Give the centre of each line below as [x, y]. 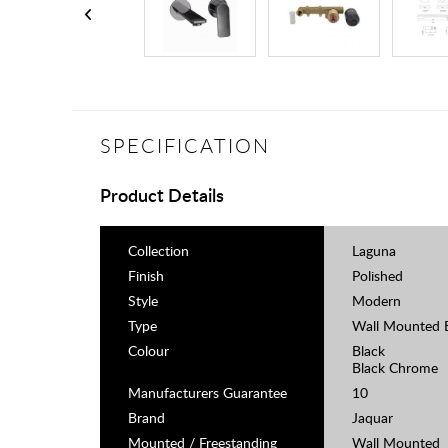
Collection [158, 250]
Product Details [162, 194]
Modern [376, 300]
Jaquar [372, 417]
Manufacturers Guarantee [207, 392]
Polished [377, 275]
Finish [146, 275]
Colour [148, 350]
